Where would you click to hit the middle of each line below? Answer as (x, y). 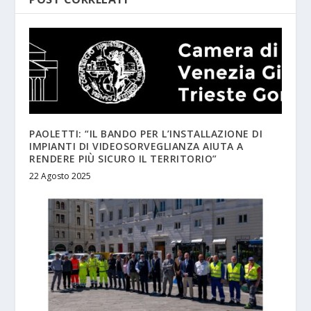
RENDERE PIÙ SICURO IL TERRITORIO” (123, 158)
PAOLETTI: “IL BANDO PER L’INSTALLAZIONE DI (146, 133)
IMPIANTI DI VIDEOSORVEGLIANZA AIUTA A (136, 146)
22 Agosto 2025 (60, 176)
